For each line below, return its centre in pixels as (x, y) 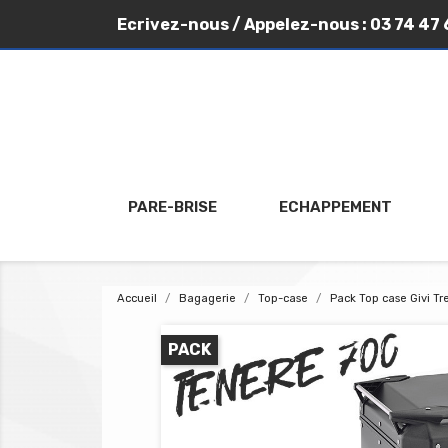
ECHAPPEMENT (335, 207)
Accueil (137, 298)
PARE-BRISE (172, 207)
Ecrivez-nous (173, 24)
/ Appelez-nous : (299, 24)
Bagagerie (207, 298)
